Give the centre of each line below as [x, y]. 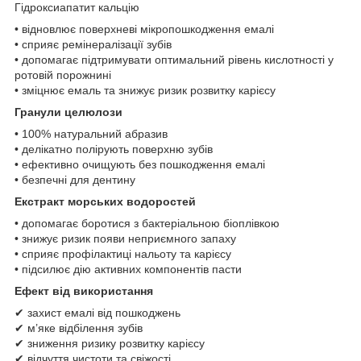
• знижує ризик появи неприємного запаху [125, 238]
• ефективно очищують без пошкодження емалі [140, 164]
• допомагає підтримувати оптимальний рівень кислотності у [174, 59]
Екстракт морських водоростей [105, 201]
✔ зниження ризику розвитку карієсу [110, 343]
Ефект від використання [84, 290]
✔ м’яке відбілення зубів [79, 328]
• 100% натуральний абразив [91, 133]
